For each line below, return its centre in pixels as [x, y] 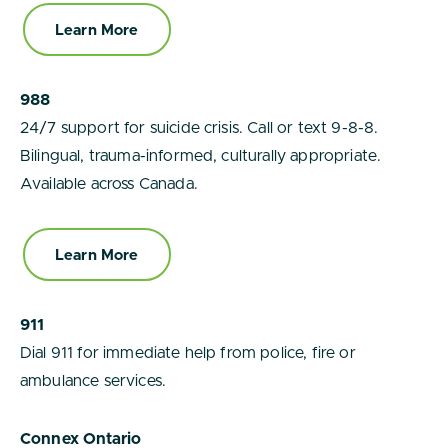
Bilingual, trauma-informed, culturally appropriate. [201, 156]
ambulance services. [93, 381]
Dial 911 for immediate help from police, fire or [188, 353]
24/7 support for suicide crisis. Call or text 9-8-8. [199, 128]
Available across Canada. [109, 184]
